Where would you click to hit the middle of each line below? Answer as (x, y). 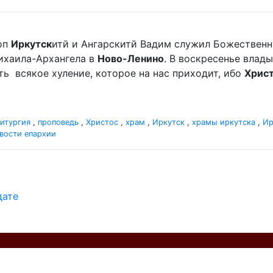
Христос (102, 122)
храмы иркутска (224, 122)
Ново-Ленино (131, 58)
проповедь (58, 122)
